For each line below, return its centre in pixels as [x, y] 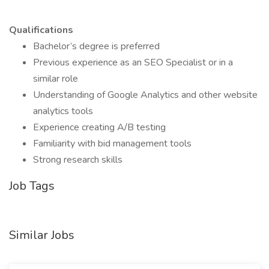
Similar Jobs [42, 235]
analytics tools [63, 111]
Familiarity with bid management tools [112, 144]
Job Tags [32, 186]
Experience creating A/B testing [99, 127]
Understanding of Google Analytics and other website [145, 95]
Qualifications [41, 30]
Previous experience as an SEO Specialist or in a [133, 62]
